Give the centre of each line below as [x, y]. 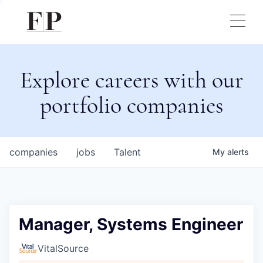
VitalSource [63, 248]
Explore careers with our [131, 80]
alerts [238, 152]
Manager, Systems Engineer [131, 224]
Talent [127, 152]
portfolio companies [131, 105]
